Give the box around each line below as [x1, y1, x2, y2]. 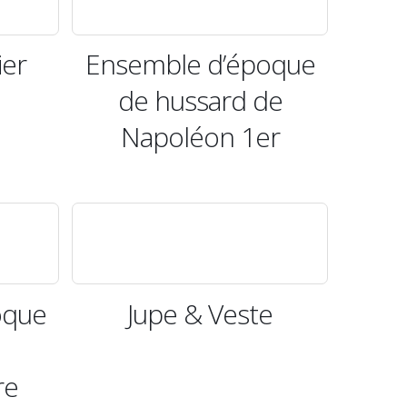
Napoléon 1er [120, 118, 280, 156]
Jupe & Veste [127, 294, 273, 333]
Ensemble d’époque [84, 45, 315, 84]
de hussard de [117, 82, 283, 120]
